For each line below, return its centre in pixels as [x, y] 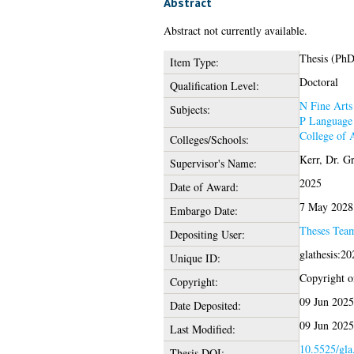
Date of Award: [204, 187]
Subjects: [190, 110]
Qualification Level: [214, 86]
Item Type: [194, 62]
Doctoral [318, 82]
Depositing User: [207, 235]
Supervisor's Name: [213, 164]
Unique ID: [195, 258]
